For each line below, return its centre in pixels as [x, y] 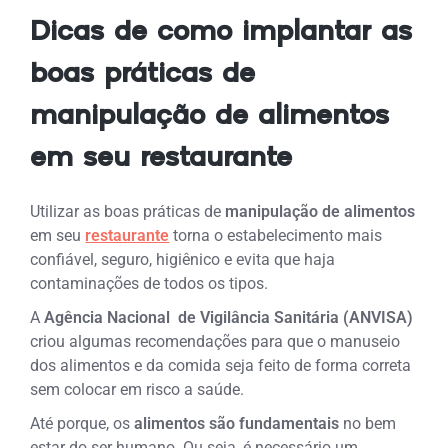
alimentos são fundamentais [237, 423]
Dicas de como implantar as [221, 33]
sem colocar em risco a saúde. [137, 389]
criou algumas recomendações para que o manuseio [215, 341]
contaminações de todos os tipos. [149, 283]
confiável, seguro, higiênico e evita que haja [183, 259]
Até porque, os [82, 423]
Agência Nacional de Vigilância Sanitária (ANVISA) [229, 317]
